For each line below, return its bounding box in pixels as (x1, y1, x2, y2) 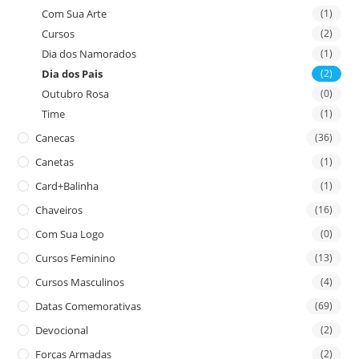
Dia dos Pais (42, 66, 103, 81)
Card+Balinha (35, 178, 99, 193)
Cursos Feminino (35, 250, 116, 265)
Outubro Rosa (42, 86, 110, 101)
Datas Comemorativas (35, 298, 142, 313)
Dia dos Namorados (42, 46, 137, 61)
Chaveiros (35, 202, 83, 217)
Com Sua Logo (35, 226, 105, 241)
